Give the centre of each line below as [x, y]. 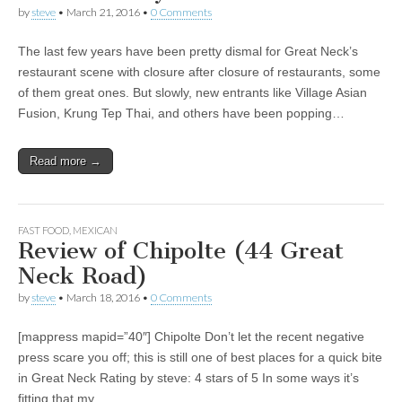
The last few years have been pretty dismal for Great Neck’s [188, 51]
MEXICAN [95, 230]
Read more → [66, 161]
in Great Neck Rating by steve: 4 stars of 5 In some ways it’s [188, 378]
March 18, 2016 [103, 297]
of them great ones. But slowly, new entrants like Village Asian [192, 92]
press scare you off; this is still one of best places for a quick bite [200, 357]
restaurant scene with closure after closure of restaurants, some [199, 72]
